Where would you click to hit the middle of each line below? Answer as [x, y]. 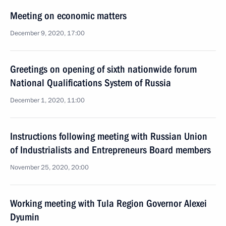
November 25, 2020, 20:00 [49, 167]
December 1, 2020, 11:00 [47, 100]
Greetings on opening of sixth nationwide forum [103, 69]
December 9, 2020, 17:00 [47, 33]
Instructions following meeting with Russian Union [109, 136]
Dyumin [25, 217]
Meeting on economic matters [68, 16]
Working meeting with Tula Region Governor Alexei [108, 203]
